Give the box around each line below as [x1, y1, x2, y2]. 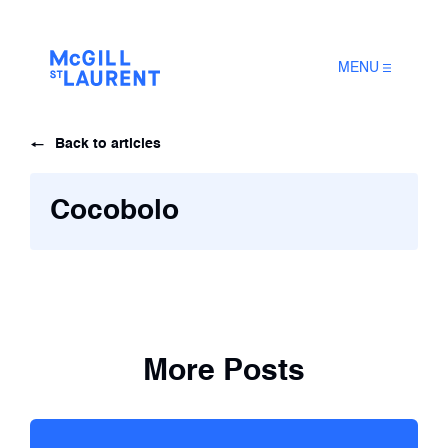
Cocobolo [50, 198, 179, 225]
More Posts [143, 356, 305, 387]
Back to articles [55, 137, 161, 151]
